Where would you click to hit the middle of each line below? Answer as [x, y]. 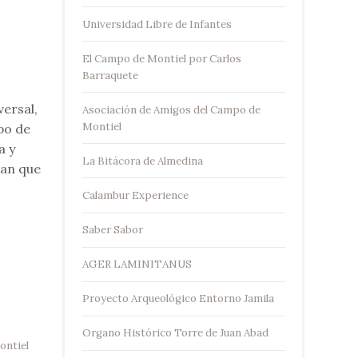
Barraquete [110, 75]
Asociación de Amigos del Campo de [171, 109]
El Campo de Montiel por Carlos [161, 58]
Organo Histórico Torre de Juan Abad [175, 333]
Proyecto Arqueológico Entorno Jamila [178, 299]
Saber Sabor [112, 230]
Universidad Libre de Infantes [157, 24]
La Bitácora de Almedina [142, 161]
